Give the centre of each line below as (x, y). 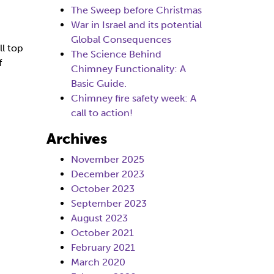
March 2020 (98, 262)
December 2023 (108, 174)
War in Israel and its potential (136, 25)
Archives (77, 139)
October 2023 (103, 189)
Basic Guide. (99, 83)
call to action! (102, 113)
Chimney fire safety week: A (134, 98)
